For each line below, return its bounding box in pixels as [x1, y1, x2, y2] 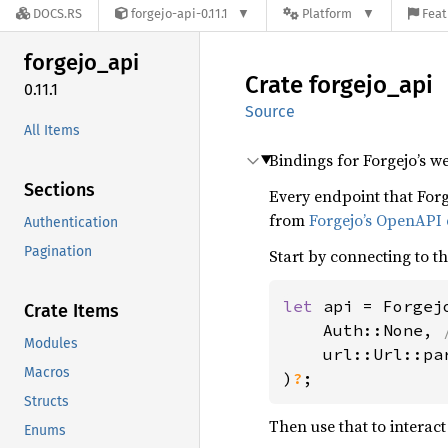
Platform [302, 6, 353, 22]
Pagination [24, 242, 92, 260]
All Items [24, 121, 80, 139]
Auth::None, [283, 320, 443, 340]
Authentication [24, 213, 118, 231]
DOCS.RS [33, 6, 82, 22]
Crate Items [24, 299, 119, 322]
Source [245, 102, 295, 121]
